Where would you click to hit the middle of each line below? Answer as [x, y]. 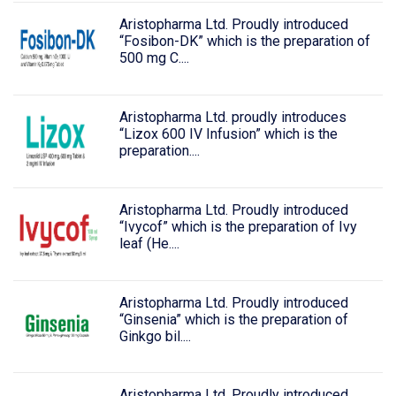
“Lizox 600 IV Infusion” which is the [228, 133]
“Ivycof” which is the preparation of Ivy [238, 226]
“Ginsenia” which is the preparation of [233, 319]
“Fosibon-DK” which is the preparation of [244, 42]
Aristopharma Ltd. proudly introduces [232, 117]
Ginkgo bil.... [155, 336]
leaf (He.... [149, 243]
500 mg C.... [154, 58]
